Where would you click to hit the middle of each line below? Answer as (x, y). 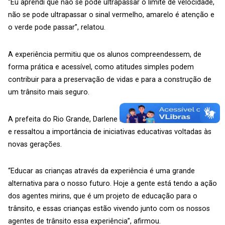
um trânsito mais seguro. (49, 92)
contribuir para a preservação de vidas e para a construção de (110, 79)
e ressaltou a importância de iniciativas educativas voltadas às (110, 132)
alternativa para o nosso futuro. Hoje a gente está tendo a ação (113, 184)
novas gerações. (35, 144)
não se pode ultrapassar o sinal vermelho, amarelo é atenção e (111, 15)
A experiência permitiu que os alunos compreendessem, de (105, 54)
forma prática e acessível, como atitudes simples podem (101, 67)
